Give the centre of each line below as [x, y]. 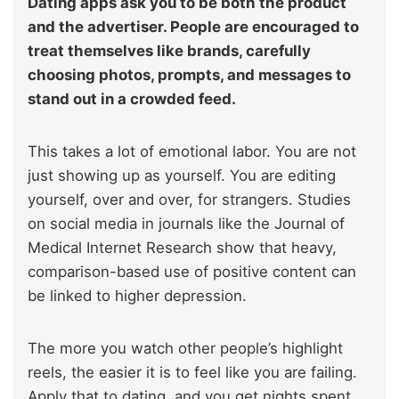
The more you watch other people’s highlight [185, 349]
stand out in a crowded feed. [134, 99]
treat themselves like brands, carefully [169, 51]
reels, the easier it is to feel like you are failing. [192, 373]
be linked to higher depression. [139, 296]
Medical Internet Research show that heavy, [182, 248]
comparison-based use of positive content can [192, 272]
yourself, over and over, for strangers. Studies [189, 200]
